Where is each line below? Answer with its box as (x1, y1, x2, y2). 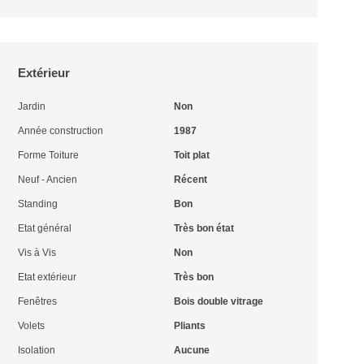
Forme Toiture (18, 149, 80, 161)
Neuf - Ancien (18, 174, 78, 185)
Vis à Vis (18, 247, 57, 258)
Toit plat (173, 149, 210, 161)
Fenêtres (18, 296, 58, 307)
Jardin (18, 101, 46, 112)
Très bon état (173, 223, 234, 234)
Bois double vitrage (173, 296, 263, 307)
